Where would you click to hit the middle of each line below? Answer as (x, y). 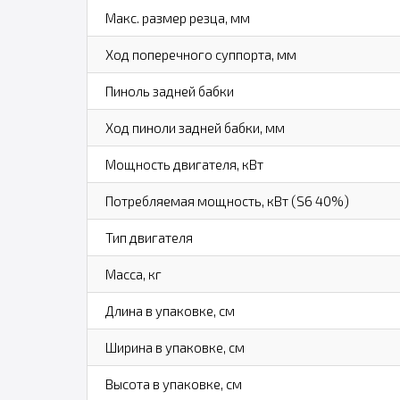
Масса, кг (133, 274)
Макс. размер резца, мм (177, 18)
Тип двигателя (149, 237)
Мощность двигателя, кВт (184, 164)
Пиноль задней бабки (169, 91)
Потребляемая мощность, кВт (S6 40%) (227, 201)
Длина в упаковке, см (170, 311)
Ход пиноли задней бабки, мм (195, 128)
